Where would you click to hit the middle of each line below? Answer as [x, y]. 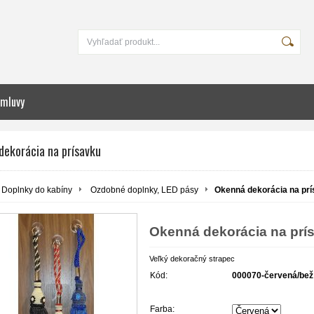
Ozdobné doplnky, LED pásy [144, 190]
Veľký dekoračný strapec [192, 258]
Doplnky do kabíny [37, 190]
